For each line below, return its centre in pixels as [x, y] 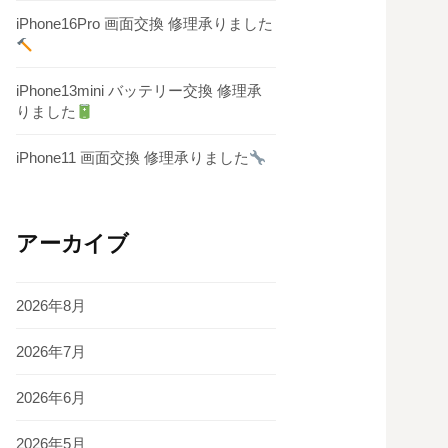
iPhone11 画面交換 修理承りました [132, 158]
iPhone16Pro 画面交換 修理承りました [144, 24]
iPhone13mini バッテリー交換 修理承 [139, 91]
